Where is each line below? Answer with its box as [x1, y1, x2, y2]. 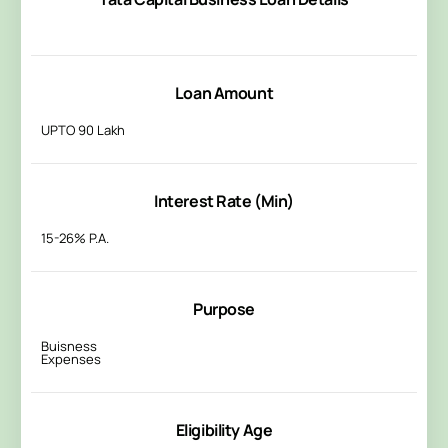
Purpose [193, 298, 255, 321]
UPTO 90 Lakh [41, 121, 126, 140]
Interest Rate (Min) [154, 190, 294, 213]
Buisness [41, 337, 98, 356]
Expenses [41, 350, 102, 369]
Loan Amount [174, 82, 274, 105]
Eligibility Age [175, 419, 273, 442]
